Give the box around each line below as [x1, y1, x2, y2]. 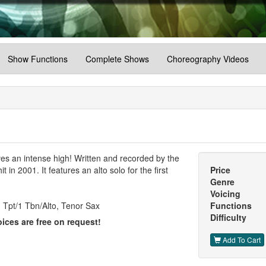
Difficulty [210, 211, 246, 224]
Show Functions [8, 53, 68, 65]
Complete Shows [85, 53, 149, 65]
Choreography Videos [167, 53, 249, 65]
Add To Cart [220, 234, 261, 245]
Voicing [210, 188, 240, 200]
